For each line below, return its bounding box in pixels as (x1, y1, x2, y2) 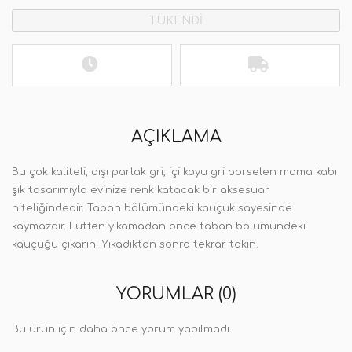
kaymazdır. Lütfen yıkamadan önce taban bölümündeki (12, 221, 306, 232)
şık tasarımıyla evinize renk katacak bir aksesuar (12, 185, 269, 196)
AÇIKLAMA (130, 127, 222, 146)
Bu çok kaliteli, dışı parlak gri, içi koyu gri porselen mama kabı (12, 167, 337, 178)
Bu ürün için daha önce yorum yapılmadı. (12, 324, 232, 335)
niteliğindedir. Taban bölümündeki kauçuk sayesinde (12, 203, 292, 214)
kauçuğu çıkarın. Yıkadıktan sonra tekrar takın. (12, 239, 258, 250)
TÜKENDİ (149, 15, 203, 27)
